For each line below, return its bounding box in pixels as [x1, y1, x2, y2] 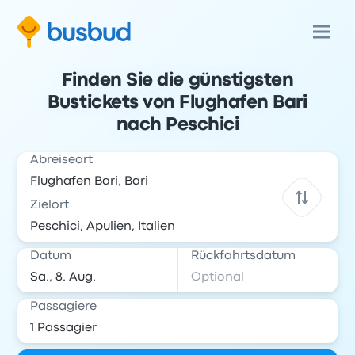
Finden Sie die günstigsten [61, 73, 294, 89]
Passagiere [30, 301, 97, 312]
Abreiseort [30, 155, 94, 166]
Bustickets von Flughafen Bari [48, 95, 307, 111]
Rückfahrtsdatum [191, 250, 296, 261]
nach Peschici [116, 117, 239, 133]
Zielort [30, 200, 70, 211]
